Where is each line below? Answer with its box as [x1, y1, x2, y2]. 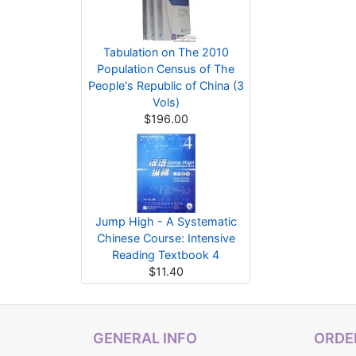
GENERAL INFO [93, 330, 197, 346]
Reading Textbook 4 [112, 248, 219, 261]
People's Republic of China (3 [87, 79, 244, 92]
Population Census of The [97, 62, 234, 75]
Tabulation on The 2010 [103, 45, 229, 59]
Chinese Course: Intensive [96, 231, 235, 245]
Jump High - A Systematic [95, 215, 237, 228]
